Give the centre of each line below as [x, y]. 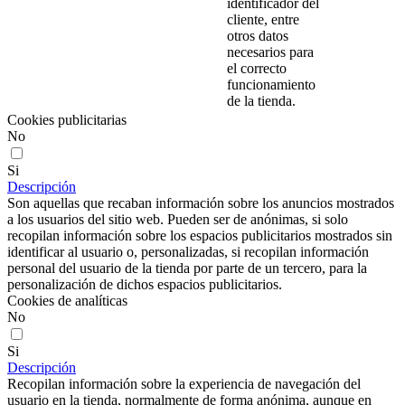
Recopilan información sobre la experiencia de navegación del [184, 383]
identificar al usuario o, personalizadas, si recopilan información [188, 251]
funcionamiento [271, 84]
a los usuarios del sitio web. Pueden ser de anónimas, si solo [178, 219]
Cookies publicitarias [67, 119]
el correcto [257, 68]
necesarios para [270, 52]
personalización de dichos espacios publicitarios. [145, 284]
